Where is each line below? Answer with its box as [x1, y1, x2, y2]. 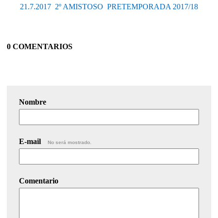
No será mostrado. [48, 139, 91, 145]
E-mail [19, 137, 43, 145]
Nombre [19, 97, 46, 106]
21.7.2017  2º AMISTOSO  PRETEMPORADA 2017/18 [20, 2, 198, 11]
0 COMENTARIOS [7, 42, 73, 51]
